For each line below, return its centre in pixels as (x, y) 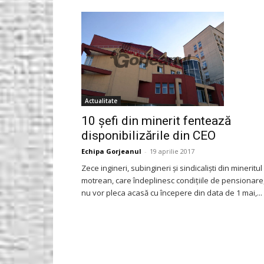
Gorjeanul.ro (196, 20)
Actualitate (101, 101)
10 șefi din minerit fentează (156, 121)
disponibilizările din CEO (148, 136)
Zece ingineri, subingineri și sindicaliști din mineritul (172, 168)
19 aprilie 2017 (172, 151)
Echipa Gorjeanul (111, 151)
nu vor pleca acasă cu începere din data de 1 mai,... (172, 193)
